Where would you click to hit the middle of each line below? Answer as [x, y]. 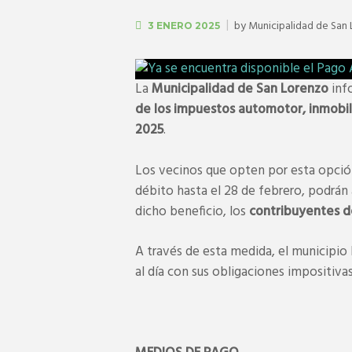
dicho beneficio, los [192, 211]
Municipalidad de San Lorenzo [238, 90]
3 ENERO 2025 [184, 25]
